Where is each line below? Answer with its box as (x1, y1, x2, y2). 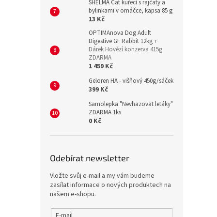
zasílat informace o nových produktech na (50, 180, 171, 190)
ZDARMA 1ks (89, 108, 121, 117)
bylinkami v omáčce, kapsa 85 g (89, 6, 172, 15)
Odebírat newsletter (50, 153, 129, 163)
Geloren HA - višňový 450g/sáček (89, 77, 173, 85)
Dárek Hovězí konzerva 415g (89, 45, 162, 54)
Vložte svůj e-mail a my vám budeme (50, 171, 155, 181)
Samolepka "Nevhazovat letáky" (89, 100, 173, 108)
